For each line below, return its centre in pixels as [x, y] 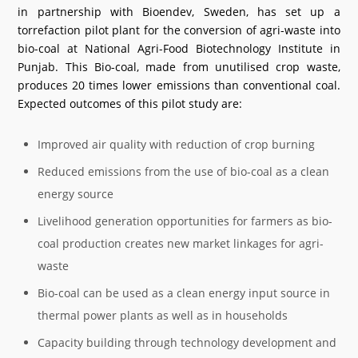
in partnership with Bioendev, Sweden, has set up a [179, 12]
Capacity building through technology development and [187, 342]
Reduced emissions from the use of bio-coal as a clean [184, 171]
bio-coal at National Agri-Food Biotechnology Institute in [179, 48]
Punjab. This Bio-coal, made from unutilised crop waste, [179, 67]
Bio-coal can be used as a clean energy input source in [184, 293]
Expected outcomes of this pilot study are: [130, 103]
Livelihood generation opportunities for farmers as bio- [185, 221]
